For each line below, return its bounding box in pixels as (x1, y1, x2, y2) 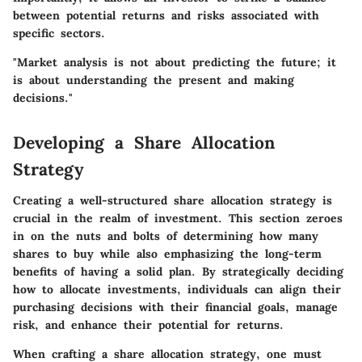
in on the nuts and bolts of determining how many (13, 228, 318, 243)
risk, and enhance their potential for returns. (13, 317, 284, 332)
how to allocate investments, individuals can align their (13, 281, 341, 297)
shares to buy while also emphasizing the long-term (13, 246, 322, 261)
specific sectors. (13, 26, 105, 40)
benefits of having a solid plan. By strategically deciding (13, 263, 343, 279)
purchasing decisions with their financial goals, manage (13, 299, 338, 314)
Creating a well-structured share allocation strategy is (13, 192, 332, 208)
